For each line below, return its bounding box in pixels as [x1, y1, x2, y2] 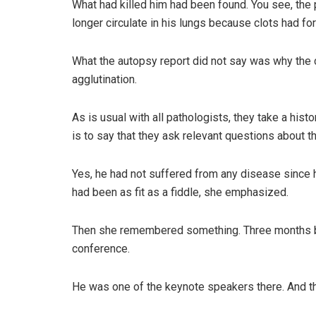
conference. [72, 242, 130, 256]
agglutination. [72, 73, 137, 87]
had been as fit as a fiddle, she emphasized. [72, 186, 288, 200]
